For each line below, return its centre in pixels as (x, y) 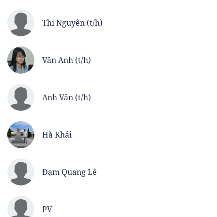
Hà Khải (57, 134)
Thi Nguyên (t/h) (72, 23)
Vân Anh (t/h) (67, 60)
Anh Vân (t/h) (67, 97)
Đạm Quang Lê (70, 172)
